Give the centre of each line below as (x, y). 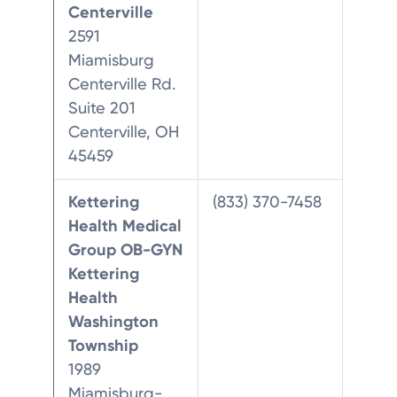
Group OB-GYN (126, 249)
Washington (114, 321)
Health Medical (125, 226)
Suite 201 (102, 108)
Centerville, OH (124, 132)
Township (104, 345)
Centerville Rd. (122, 84)
